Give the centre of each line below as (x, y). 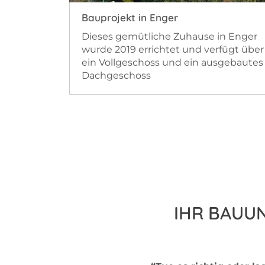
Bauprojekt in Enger (130, 17)
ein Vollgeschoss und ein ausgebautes (172, 62)
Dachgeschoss (116, 75)
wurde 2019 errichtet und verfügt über (173, 49)
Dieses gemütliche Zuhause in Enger (169, 36)
